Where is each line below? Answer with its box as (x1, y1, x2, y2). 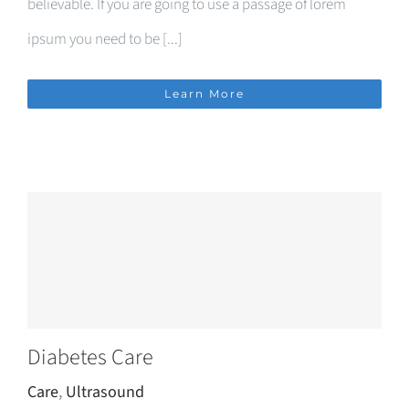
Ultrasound (66, 381, 144, 404)
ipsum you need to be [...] (27, 28, 183, 50)
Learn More (164, 87, 245, 100)
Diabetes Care (27, 341, 153, 373)
